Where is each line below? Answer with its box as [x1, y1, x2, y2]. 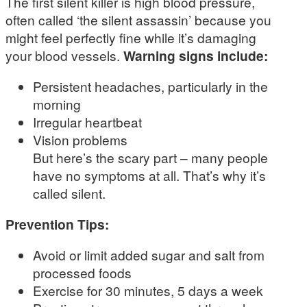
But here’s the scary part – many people [33, 147, 268, 167]
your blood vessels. [5, 45, 123, 64]
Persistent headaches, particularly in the [33, 76, 268, 95]
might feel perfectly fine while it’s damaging [5, 27, 256, 47]
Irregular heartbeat [33, 112, 142, 131]
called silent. [33, 183, 106, 202]
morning [33, 94, 81, 113]
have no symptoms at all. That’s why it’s [33, 165, 266, 184]
